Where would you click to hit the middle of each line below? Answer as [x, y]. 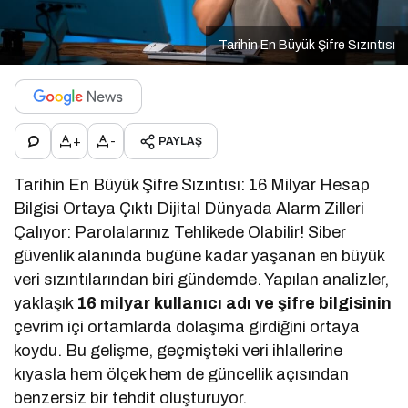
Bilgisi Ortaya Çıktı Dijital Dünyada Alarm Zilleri [189, 209]
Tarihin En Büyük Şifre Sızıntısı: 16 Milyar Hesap [192, 185]
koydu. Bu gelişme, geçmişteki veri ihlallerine [178, 351]
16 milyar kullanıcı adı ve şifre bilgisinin [235, 304]
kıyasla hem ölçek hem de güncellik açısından [182, 375]
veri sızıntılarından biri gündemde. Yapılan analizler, [202, 280]
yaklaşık [46, 304]
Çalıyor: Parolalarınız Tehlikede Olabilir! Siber [180, 233]
